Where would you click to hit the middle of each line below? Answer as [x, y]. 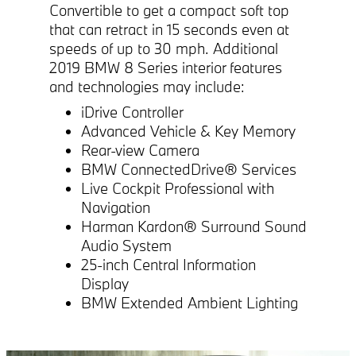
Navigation [116, 207]
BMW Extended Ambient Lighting [190, 302]
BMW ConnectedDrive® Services [189, 169]
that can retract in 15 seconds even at [169, 29]
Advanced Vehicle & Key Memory [188, 131]
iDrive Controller [132, 112]
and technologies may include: [147, 86]
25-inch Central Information [168, 264]
